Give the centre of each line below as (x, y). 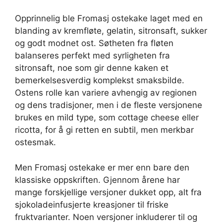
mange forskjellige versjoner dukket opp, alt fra (108, 192)
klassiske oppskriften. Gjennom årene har (97, 180)
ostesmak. (35, 142)
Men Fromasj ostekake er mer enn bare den (102, 167)
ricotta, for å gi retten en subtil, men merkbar (104, 130)
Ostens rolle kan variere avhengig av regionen (106, 93)
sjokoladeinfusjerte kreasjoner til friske (92, 204)
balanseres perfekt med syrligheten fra (92, 56)
